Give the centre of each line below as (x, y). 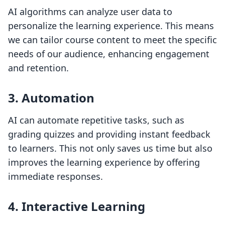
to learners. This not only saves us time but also (110, 148)
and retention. (38, 68)
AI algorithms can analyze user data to (90, 12)
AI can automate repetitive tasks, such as (96, 120)
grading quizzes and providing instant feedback (109, 134)
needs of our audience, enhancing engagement (109, 54)
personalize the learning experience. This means (111, 26)
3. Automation (51, 98)
